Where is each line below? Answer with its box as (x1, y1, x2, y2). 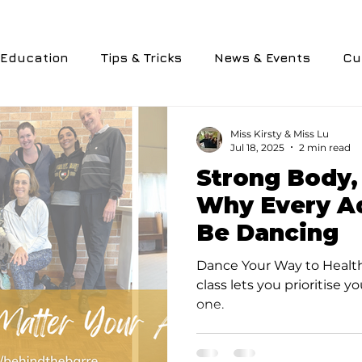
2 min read (299, 141, 351, 154)
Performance (251, 114, 339, 129)
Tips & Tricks (101, 49, 182, 65)
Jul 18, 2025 (230, 141, 284, 154)
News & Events (214, 49, 310, 65)
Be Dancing (196, 218, 339, 246)
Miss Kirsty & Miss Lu (230, 127, 329, 140)
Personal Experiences (73, 114, 219, 129)
